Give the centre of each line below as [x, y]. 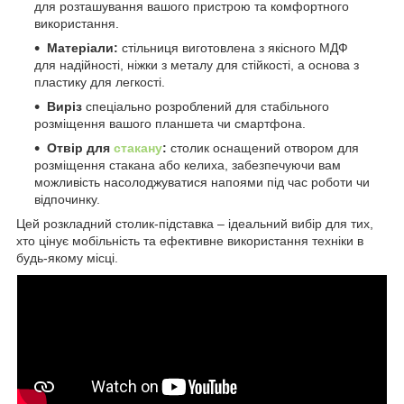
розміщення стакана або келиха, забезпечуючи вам [188, 165]
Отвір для [80, 148]
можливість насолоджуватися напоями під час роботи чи [202, 183]
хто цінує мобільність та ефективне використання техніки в [190, 241]
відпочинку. [67, 200]
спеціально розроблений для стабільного [206, 107]
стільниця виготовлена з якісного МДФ [233, 48]
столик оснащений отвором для [263, 148]
